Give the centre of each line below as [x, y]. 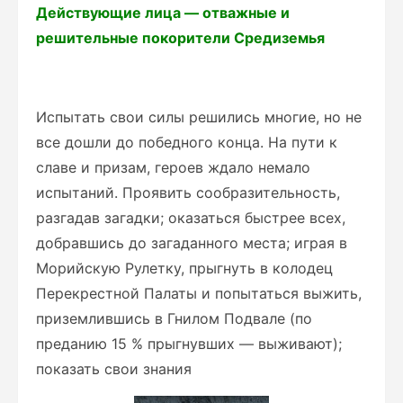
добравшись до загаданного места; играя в [192, 243]
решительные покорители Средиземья [180, 38]
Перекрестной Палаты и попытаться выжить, [199, 293]
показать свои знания [114, 369]
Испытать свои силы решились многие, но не [199, 117]
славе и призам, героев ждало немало [173, 167]
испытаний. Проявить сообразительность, [188, 193]
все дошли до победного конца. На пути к [187, 142]
